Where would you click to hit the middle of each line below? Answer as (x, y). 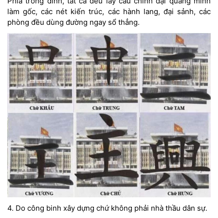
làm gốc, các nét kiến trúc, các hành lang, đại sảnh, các (109, 12)
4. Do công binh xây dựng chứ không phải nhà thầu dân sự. (107, 208)
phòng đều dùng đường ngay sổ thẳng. (73, 22)
